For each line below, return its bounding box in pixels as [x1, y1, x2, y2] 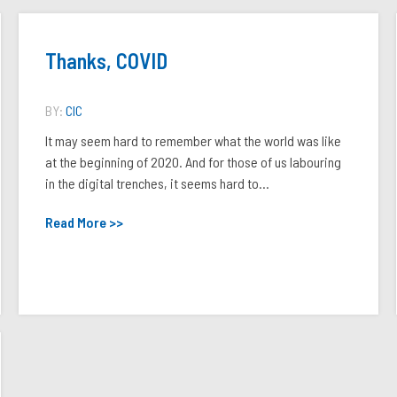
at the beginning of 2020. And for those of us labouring [44, 153, 341, 170]
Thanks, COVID [44, 48, 167, 74]
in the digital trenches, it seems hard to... [44, 175, 269, 191]
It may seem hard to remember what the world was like [44, 132, 341, 149]
